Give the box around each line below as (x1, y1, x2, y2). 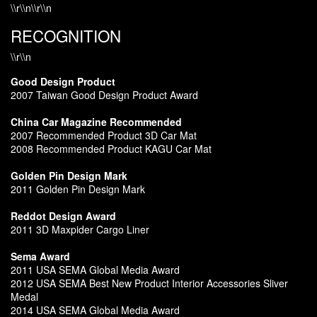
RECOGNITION (11, 23, 121, 47)
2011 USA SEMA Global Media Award (11, 262, 180, 277)
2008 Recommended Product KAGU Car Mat (11, 141, 212, 156)
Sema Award (11, 248, 70, 263)
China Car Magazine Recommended (11, 114, 182, 129)
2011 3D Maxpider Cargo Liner (11, 221, 149, 236)
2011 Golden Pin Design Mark (11, 181, 145, 196)
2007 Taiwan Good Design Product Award (11, 87, 198, 102)
